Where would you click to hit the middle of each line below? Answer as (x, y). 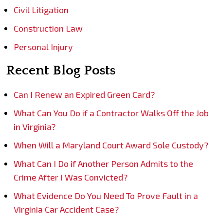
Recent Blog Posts (61, 71)
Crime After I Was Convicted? (71, 177)
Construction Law (48, 28)
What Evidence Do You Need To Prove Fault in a (106, 196)
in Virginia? (35, 127)
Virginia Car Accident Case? (66, 209)
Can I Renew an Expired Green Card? (84, 95)
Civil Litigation (41, 10)
